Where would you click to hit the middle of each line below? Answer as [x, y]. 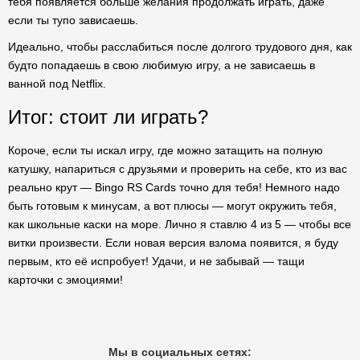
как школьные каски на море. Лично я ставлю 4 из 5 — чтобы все [180, 224]
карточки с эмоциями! [65, 280]
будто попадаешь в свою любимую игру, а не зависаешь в [162, 65]
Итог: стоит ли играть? [108, 117]
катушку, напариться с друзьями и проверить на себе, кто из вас [178, 169]
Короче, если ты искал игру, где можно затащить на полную [166, 150]
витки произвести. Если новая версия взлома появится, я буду [173, 243]
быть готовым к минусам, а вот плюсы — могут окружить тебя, [172, 206]
